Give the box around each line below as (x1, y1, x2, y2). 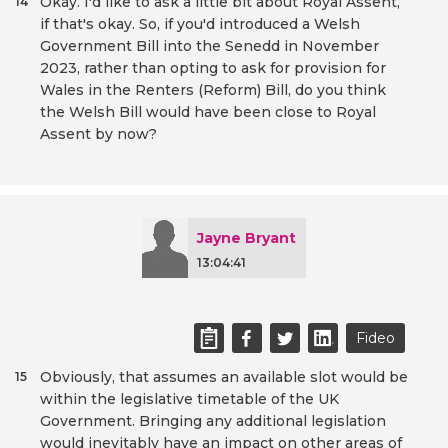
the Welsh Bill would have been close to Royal (40, 103, 376, 122)
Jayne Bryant (197, 229, 296, 248)
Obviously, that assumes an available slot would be (40, 368, 408, 387)
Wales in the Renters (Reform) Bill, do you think (40, 81, 386, 100)
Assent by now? (40, 125, 157, 144)
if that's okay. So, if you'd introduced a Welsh (40, 15, 360, 34)
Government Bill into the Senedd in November (40, 37, 379, 56)
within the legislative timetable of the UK (40, 390, 339, 409)
